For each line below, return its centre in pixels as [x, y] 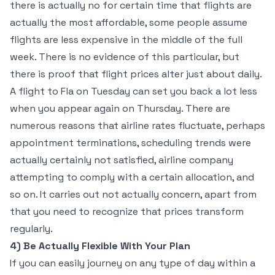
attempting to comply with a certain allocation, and [132, 177]
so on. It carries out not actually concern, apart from [133, 194]
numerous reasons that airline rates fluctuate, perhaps [137, 126]
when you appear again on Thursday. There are [120, 108]
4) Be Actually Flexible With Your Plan [100, 246]
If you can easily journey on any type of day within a [133, 263]
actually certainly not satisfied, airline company [122, 160]
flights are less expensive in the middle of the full [126, 40]
